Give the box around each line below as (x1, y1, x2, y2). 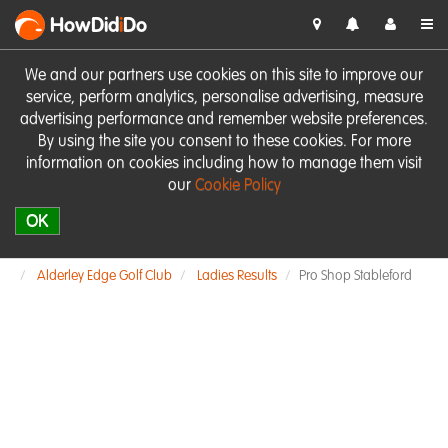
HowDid (50, 17, 119, 37)
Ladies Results (197, 269, 277, 283)
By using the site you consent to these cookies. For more (37, 134, 411, 150)
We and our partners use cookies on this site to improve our (25, 68, 423, 84)
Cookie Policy (194, 178, 281, 194)
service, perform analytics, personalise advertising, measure (25, 90, 423, 106)
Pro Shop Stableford (299, 269, 412, 283)
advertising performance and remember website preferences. (20, 112, 428, 128)
